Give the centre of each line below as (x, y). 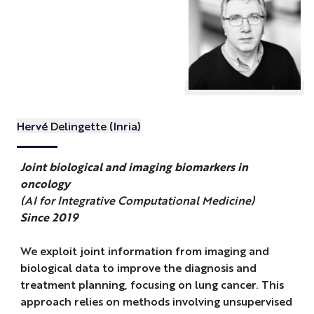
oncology (45, 184)
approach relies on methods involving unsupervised (156, 301)
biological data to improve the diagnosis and (138, 268)
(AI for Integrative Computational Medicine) (137, 200)
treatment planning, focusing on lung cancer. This (152, 285)
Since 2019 (49, 217)
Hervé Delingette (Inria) (78, 125)
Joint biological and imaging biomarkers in (134, 167)
